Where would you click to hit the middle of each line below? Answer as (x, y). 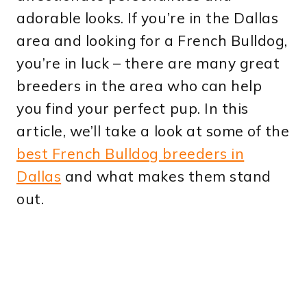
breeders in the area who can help (139, 86)
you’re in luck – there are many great (148, 63)
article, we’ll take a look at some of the (153, 131)
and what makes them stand (166, 176)
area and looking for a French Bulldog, (152, 41)
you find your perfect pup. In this (133, 109)
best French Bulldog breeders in (131, 154)
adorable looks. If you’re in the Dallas (148, 18)
